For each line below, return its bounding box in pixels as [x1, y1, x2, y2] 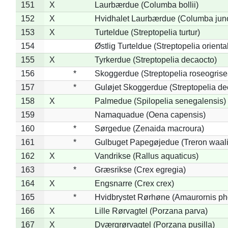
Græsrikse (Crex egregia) [94, 165, 186, 174]
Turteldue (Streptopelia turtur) [94, 27, 200, 37]
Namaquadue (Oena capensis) [94, 110, 206, 119]
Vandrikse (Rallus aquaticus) [94, 151, 198, 160]
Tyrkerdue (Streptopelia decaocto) [94, 55, 217, 64]
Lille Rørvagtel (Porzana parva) [94, 206, 208, 215]
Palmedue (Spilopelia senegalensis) [94, 96, 226, 105]
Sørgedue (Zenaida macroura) [94, 124, 204, 133]
